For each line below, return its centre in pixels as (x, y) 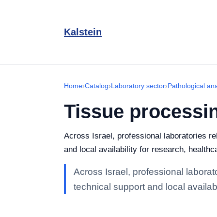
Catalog (97, 86)
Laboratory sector (138, 86)
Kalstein (83, 32)
